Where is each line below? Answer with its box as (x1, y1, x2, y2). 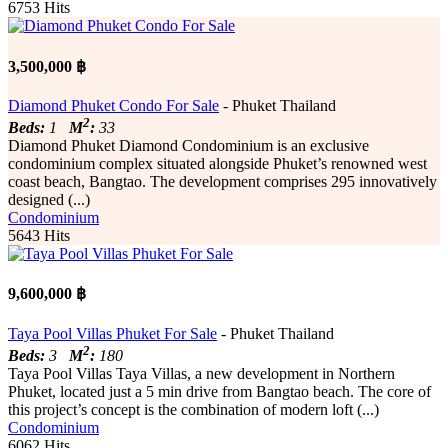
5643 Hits (8, 227, 70, 245)
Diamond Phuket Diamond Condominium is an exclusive (8, 137, 369, 155)
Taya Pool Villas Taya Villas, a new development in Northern (8, 364, 395, 382)
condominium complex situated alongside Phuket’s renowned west (8, 155, 427, 173)
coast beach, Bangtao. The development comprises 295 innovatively (8, 173, 437, 191)
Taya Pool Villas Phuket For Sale (8, 324, 217, 342)
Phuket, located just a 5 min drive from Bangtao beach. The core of (8, 382, 431, 400)
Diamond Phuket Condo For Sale (8, 96, 219, 114)
